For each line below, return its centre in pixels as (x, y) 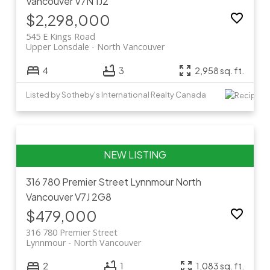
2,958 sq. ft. (220, 70)
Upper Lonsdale (57, 46)
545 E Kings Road (60, 36)
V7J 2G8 (93, 196)
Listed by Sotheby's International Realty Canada (116, 94)
